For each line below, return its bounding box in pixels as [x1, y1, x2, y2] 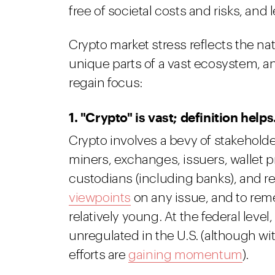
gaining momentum [128, 249, 242, 261]
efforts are [69, 249, 129, 261]
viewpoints [69, 192, 131, 204]
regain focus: [69, 77, 142, 90]
